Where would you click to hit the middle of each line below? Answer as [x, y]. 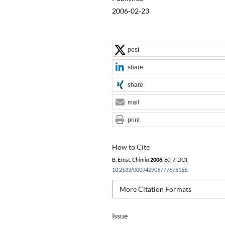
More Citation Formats [155, 189]
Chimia [140, 159]
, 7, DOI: [179, 159]
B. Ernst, [122, 159]
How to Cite [131, 147]
